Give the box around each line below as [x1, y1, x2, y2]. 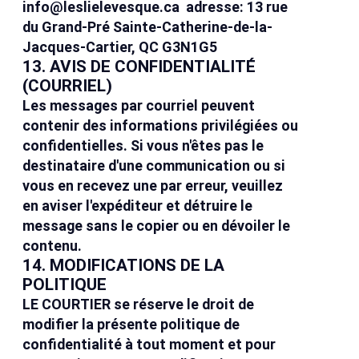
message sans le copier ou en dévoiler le [22, 217, 291, 235]
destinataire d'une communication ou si [22, 157, 286, 175]
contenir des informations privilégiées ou [22, 117, 299, 135]
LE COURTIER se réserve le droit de [22, 296, 255, 313]
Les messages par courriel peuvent [22, 97, 256, 115]
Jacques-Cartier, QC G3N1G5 [22, 38, 218, 56]
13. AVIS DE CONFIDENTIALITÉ [22, 57, 256, 77]
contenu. [22, 237, 83, 255]
